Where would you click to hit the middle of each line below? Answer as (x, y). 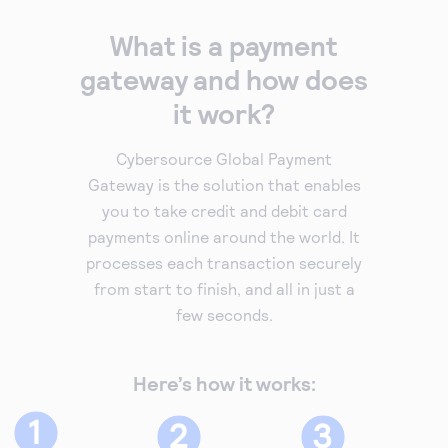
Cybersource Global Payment (224, 158)
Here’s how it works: (224, 382)
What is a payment (224, 44)
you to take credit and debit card (224, 210)
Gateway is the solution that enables (224, 184)
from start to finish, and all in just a (224, 288)
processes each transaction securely (224, 262)
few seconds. (224, 314)
